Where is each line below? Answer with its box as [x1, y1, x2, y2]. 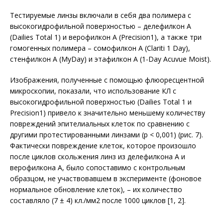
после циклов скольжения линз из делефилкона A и [10, 152, 185, 162]
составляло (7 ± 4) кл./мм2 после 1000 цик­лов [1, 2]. [10, 196, 186, 206]
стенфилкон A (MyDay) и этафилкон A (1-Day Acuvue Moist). [10, 54, 211, 64]
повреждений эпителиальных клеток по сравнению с [10, 119, 190, 129]
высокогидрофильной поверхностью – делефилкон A [10, 21, 191, 31]
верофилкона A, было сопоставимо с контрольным [10, 163, 185, 173]
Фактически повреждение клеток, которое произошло [10, 141, 196, 151]
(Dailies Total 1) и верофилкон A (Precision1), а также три [10, 32, 202, 42]
